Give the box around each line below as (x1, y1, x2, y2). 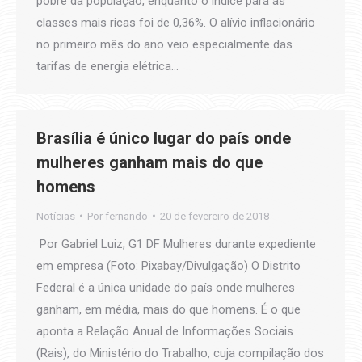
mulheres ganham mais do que (36, 152, 263, 172)
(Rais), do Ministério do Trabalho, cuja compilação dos (36, 345, 324, 360)
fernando (105, 209, 148, 222)
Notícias (36, 209, 75, 222)
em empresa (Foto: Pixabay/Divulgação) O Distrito (36, 258, 301, 273)
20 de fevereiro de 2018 (160, 209, 269, 222)
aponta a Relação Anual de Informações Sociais (36, 323, 293, 339)
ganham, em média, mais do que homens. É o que (36, 301, 301, 317)
